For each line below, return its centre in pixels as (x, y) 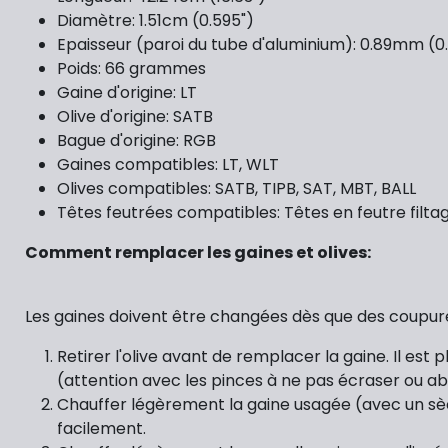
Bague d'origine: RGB (136, 140)
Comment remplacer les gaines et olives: (198, 252)
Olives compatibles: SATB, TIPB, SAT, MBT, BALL (236, 188)
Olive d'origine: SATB (135, 116)
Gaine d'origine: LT (127, 92)
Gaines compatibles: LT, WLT (168, 164)
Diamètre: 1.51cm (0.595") (155, 20)
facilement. (101, 428)
